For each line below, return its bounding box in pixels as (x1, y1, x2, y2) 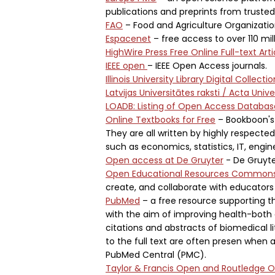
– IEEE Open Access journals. (147, 60, 267, 72)
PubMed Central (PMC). (106, 249, 206, 261)
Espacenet (106, 33, 151, 45)
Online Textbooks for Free (106, 114, 215, 126)
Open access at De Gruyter (106, 154, 223, 166)
